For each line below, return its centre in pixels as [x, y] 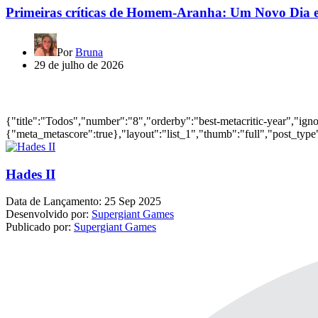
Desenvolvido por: [47, 214]
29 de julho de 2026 [79, 65]
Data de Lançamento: [54, 202]
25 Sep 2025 [133, 202]
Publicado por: [38, 227]
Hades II [31, 174]
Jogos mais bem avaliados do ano [85, 93]
